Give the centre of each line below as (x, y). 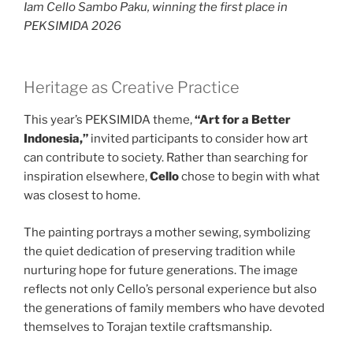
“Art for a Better (243, 120)
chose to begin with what (249, 177)
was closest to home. (82, 196)
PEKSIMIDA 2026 (72, 26)
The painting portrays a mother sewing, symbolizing (167, 232)
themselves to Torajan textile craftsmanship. (148, 327)
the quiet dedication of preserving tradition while (160, 251)
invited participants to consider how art (198, 139)
